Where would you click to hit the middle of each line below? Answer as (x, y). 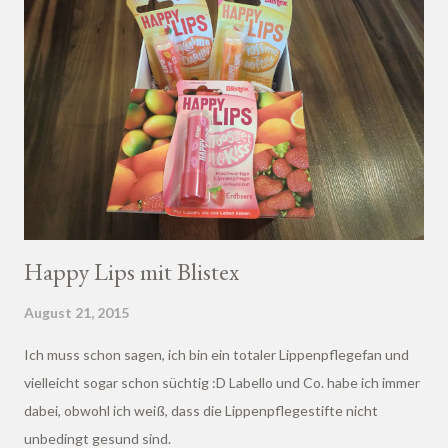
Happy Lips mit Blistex (131, 271)
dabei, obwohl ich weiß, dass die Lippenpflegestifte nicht (201, 410)
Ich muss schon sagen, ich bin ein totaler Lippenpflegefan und (216, 354)
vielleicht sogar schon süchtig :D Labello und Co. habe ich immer (222, 382)
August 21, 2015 (76, 312)
